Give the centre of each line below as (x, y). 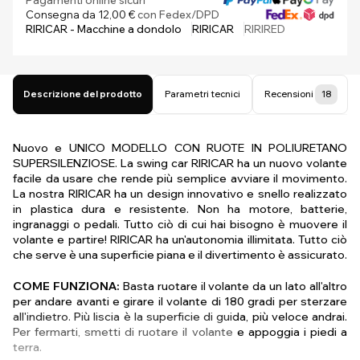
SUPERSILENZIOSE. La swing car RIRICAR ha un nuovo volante (180, 163)
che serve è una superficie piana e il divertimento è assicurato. (180, 255)
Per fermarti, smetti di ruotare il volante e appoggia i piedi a (180, 332)
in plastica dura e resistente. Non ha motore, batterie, (180, 209)
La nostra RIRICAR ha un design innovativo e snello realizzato (180, 194)
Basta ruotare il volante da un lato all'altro (233, 286)
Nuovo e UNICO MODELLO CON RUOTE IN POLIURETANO (180, 148)
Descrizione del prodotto (83, 94)
